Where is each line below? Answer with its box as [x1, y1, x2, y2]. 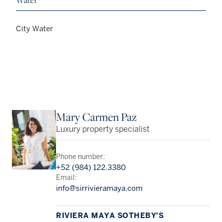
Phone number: [56, 153, 106, 162]
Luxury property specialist [56, 126, 150, 134]
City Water [16, 24, 53, 34]
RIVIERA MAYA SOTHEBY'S [56, 211, 164, 221]
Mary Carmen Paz [56, 110, 137, 124]
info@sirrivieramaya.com [56, 183, 143, 193]
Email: [56, 173, 77, 182]
